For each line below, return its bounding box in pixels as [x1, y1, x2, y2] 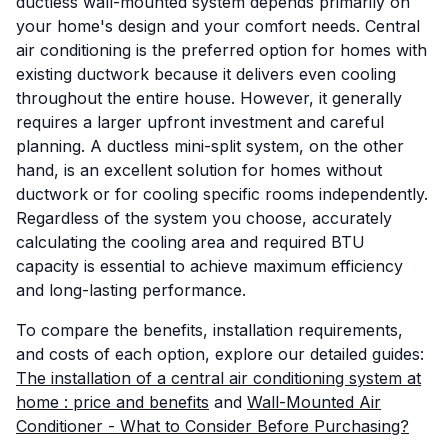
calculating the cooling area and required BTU [16, 232, 365, 253]
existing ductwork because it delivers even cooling [16, 64, 396, 85]
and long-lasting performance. [16, 280, 246, 301]
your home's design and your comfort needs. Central [16, 16, 420, 37]
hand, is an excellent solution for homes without [16, 160, 382, 181]
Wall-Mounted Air [247, 392, 381, 413]
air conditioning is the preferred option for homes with [16, 40, 427, 61]
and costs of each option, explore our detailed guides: [16, 344, 424, 365]
